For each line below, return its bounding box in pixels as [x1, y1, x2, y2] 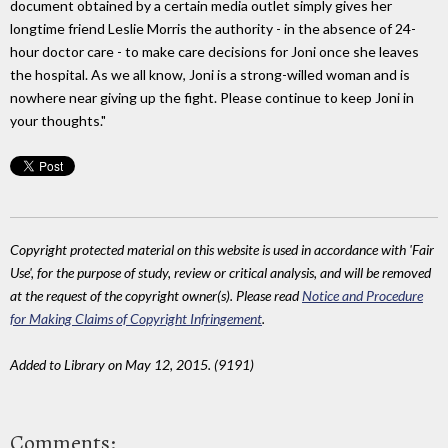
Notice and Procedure [302, 287, 423, 305]
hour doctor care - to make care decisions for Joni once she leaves [10, 43, 419, 61]
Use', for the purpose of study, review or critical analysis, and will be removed [10, 264, 431, 282]
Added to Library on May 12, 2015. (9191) [10, 356, 254, 374]
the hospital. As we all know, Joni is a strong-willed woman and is [10, 66, 410, 84]
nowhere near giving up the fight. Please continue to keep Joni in [10, 89, 414, 107]
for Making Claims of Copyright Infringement [10, 310, 262, 328]
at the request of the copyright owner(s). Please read [10, 287, 302, 305]
